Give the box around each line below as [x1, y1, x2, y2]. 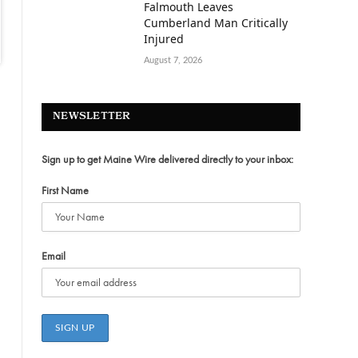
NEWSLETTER [53, 109, 131, 125]
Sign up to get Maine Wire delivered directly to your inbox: [42, 152, 293, 166]
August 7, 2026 [144, 56, 202, 65]
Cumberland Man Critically [144, 15, 288, 30]
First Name [42, 183, 89, 197]
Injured [144, 31, 184, 46]
